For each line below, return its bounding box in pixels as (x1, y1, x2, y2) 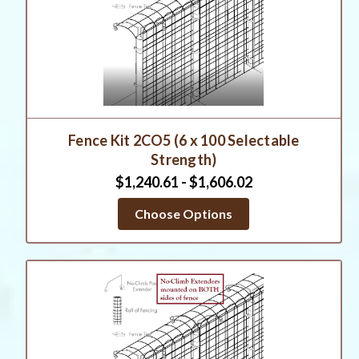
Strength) (151, 151, 217, 169)
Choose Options (135, 206, 233, 222)
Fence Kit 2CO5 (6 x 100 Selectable (68, 131, 300, 150)
